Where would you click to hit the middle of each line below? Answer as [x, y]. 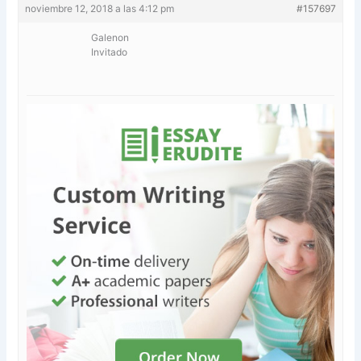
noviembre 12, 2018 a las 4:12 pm [100, 8]
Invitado [110, 52]
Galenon [110, 37]
